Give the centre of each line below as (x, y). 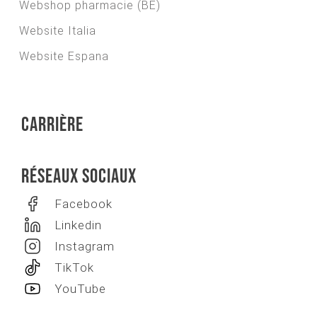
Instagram (85, 246)
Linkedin (78, 225)
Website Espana (64, 56)
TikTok (74, 267)
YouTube (80, 288)
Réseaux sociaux (79, 176)
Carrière (52, 125)
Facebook (83, 203)
